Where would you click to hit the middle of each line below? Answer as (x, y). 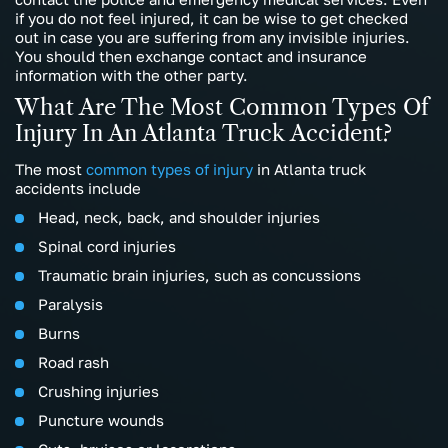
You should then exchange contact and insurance (191, 56)
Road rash (73, 362)
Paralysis (70, 304)
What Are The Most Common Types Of (222, 108)
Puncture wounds (101, 420)
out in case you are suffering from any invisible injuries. (212, 37)
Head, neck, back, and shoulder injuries (179, 217)
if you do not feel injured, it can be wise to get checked (211, 18)
